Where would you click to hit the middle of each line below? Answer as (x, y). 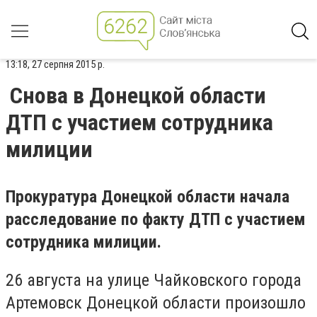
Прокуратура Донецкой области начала (148, 197)
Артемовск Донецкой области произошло (156, 302)
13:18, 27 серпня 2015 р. (55, 64)
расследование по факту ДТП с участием (156, 219)
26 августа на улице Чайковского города (154, 280)
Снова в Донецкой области (138, 96)
